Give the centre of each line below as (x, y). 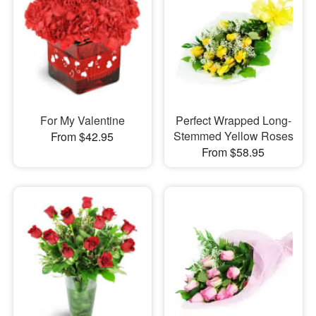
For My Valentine (82, 120)
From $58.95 (233, 152)
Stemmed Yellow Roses (233, 135)
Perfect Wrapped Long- (233, 120)
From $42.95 (83, 136)
